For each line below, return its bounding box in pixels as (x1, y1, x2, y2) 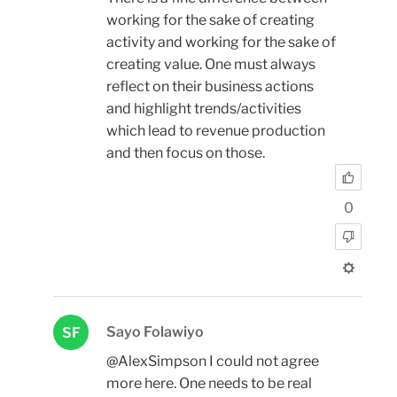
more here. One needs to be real (106, 374, 312, 392)
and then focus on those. (106, 144, 265, 161)
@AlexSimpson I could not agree (106, 352, 319, 370)
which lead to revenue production (106, 121, 325, 139)
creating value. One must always (106, 55, 315, 73)
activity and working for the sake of (106, 33, 336, 51)
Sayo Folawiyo (106, 323, 204, 340)
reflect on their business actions (106, 77, 314, 95)
